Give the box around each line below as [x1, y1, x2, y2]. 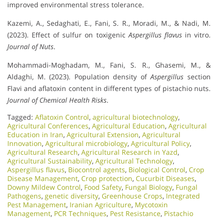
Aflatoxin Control [35, 112, 89, 122]
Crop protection [81, 174, 132, 183]
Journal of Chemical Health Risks [7, 95, 107, 105]
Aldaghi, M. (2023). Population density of [7, 72, 151, 82]
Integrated [166, 191, 200, 201]
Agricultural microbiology [45, 139, 127, 148]
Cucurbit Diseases [136, 174, 195, 183]
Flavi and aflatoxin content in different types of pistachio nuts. [7, 84, 211, 93]
